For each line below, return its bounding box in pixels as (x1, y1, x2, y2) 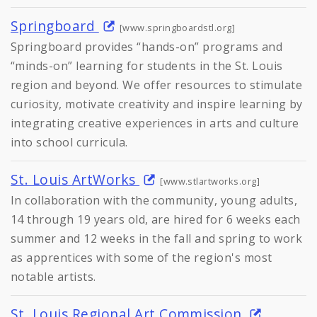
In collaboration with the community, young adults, (11, 192, 298, 208)
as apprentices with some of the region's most (11, 249, 272, 265)
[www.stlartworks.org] (160, 174, 260, 188)
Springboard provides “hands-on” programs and (11, 38, 283, 54)
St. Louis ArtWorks (11, 169, 140, 189)
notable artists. (11, 268, 96, 284)
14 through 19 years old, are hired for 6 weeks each (11, 211, 301, 227)
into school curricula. (11, 134, 128, 150)
